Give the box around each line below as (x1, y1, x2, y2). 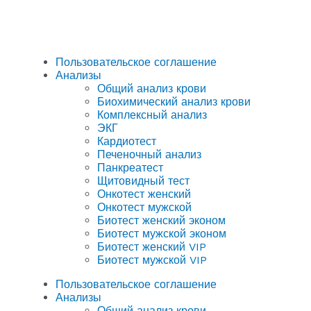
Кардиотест (97, 134, 156, 148)
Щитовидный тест (97, 174, 190, 187)
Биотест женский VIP (97, 239, 206, 253)
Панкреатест (97, 160, 163, 174)
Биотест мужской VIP (97, 253, 207, 267)
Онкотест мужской (97, 200, 192, 214)
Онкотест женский (97, 187, 191, 201)
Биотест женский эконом (97, 213, 226, 227)
